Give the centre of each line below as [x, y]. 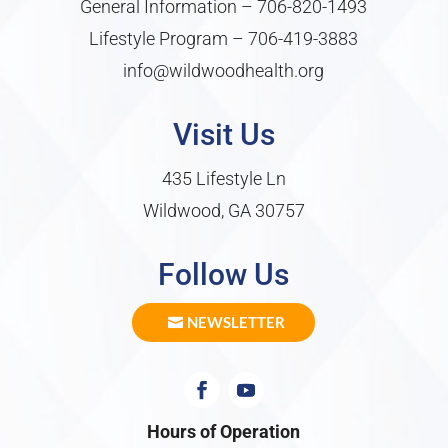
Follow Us [224, 275]
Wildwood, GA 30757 [223, 211]
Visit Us [223, 135]
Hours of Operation [224, 432]
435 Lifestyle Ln [223, 179]
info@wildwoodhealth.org [224, 71]
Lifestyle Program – [169, 39]
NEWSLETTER [236, 322]
